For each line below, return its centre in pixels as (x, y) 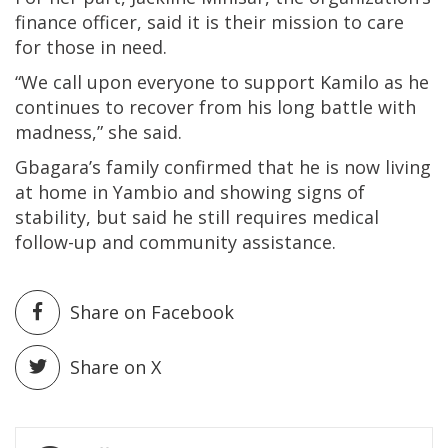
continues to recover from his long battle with (215, 107)
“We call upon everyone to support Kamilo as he (222, 82)
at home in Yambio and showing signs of (190, 192)
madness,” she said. (98, 132)
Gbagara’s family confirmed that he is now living (223, 167)
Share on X (115, 367)
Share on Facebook (152, 312)
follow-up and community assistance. (175, 242)
